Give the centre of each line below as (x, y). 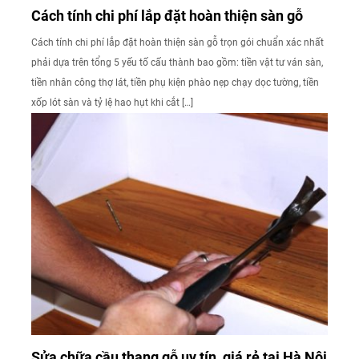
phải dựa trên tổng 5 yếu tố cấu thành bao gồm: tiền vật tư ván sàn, (177, 62)
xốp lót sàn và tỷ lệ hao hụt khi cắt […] (112, 102)
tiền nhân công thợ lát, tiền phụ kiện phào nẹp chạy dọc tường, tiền (175, 82)
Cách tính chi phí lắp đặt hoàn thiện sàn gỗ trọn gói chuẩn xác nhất (177, 42)
